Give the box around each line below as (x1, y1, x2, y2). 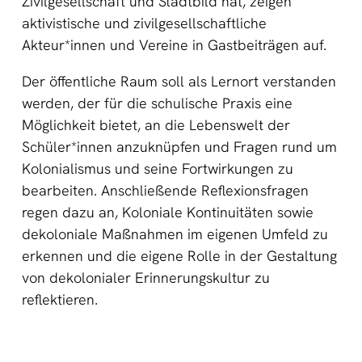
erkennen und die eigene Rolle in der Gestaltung (22, 246, 337, 266)
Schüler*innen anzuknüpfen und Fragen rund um (22, 137, 337, 157)
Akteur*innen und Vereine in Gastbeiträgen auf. (22, 36, 326, 55)
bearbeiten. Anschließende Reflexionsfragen (22, 181, 309, 200)
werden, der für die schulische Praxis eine (22, 94, 293, 113)
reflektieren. (22, 290, 98, 309)
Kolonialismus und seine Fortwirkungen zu (22, 159, 293, 179)
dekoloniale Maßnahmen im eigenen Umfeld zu (22, 225, 328, 244)
